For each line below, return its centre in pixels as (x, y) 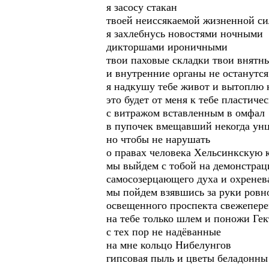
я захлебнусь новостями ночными (185, 34)
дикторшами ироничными (167, 47)
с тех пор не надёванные (164, 232)
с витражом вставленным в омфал (186, 113)
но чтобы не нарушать (158, 139)
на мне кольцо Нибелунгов (169, 245)
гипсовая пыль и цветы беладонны (187, 258)
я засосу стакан (142, 7)
